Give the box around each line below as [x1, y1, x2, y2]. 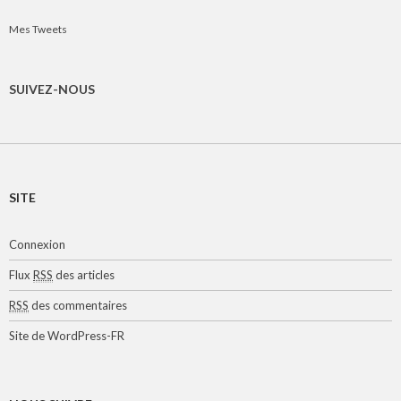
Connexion [9, 236, 65, 252]
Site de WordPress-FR [9, 328, 124, 343]
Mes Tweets [9, 21, 67, 36]
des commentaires [29, 297, 127, 312]
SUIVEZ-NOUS [9, 81, 95, 97]
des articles [53, 267, 115, 282]
